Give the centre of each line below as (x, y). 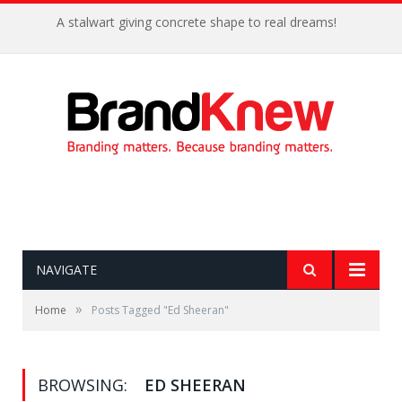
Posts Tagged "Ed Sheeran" (160, 310)
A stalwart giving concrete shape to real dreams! (197, 22)
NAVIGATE (66, 270)
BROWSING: (85, 385)
